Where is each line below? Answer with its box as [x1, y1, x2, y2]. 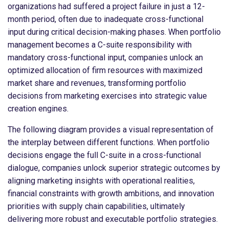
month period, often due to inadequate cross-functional [8, 14, 203, 24]
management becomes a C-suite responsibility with [8, 39, 192, 50]
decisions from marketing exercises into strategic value [8, 90, 207, 101]
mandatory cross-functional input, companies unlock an [8, 52, 203, 62]
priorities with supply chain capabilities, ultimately [8, 201, 185, 211]
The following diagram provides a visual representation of [8, 124, 214, 134]
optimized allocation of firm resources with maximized [8, 65, 202, 75]
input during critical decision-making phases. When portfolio [8, 27, 221, 37]
